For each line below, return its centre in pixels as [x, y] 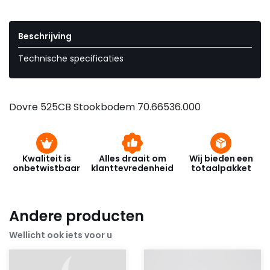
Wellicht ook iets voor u [61, 235]
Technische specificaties [71, 59]
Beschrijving [45, 36]
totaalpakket [221, 168]
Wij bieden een [221, 159]
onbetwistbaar [47, 168]
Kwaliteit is [46, 159]
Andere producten [77, 216]
